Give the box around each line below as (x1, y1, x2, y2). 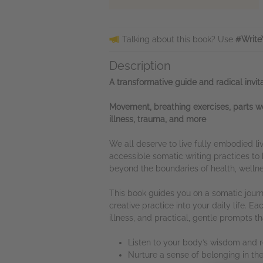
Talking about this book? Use (122, 35, 235, 44)
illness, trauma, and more (109, 114, 206, 124)
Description (109, 59, 171, 73)
